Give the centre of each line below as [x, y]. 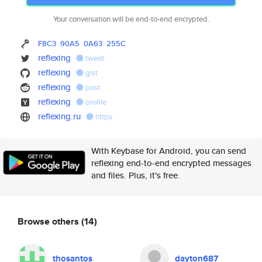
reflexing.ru [60, 116]
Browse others [49, 221]
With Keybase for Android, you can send [169, 151]
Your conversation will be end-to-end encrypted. [131, 19]
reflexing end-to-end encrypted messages [171, 163]
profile [95, 102]
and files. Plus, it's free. [136, 175]
